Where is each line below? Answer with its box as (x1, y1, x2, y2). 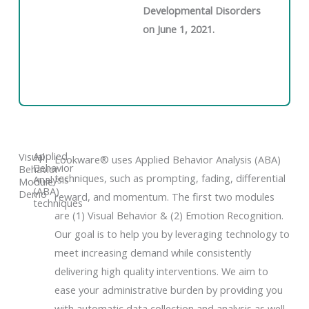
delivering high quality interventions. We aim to (54, 263, 269, 278)
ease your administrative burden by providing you (54, 282, 283, 297)
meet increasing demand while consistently (54, 245, 252, 259)
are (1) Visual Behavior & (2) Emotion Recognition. (54, 208, 284, 222)
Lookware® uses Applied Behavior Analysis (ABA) (54, 152, 281, 166)
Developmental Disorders (143, 3, 261, 18)
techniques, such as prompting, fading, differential (54, 170, 286, 185)
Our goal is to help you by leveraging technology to (54, 226, 290, 241)
